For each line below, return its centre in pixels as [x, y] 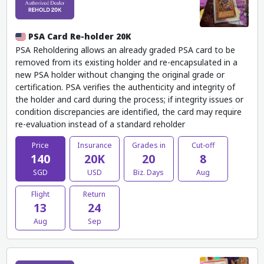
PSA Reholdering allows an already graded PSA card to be [125, 49]
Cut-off [203, 145]
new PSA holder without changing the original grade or [120, 74]
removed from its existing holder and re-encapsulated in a [126, 62]
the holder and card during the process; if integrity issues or [129, 99]
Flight [40, 194]
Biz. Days [148, 172]
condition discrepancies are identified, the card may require [128, 111]
